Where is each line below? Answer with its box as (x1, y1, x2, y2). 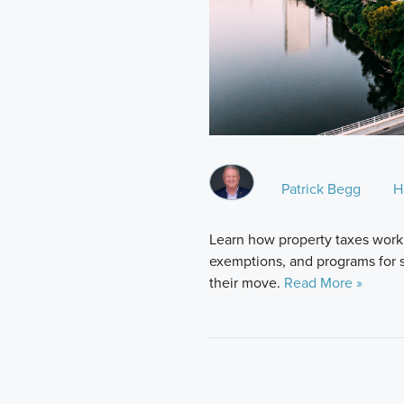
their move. (209, 271, 284, 293)
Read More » (284, 271, 363, 293)
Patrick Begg (281, 178, 361, 199)
